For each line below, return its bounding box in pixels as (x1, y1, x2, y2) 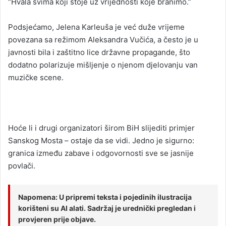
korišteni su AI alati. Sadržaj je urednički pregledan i (18, 203, 196, 212)
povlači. (8, 160, 35, 171)
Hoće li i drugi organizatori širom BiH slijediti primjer (8, 123, 195, 133)
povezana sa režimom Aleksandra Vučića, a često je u (8, 34, 198, 44)
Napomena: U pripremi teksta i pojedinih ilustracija (18, 192, 192, 201)
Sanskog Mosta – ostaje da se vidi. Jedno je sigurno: (8, 135, 194, 145)
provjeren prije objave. (18, 214, 96, 223)
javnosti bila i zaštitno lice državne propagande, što (8, 47, 190, 57)
